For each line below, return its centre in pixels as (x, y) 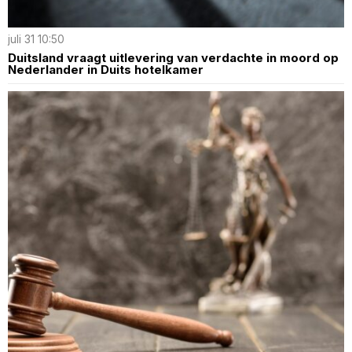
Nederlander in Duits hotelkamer (106, 70)
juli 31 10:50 (36, 40)
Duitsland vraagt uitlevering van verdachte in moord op (173, 58)
